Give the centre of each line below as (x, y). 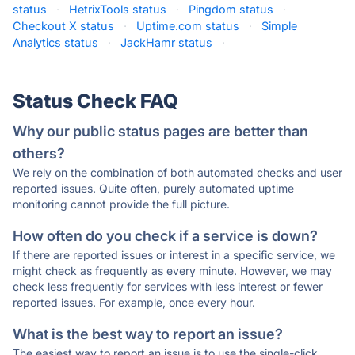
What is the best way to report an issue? (148, 334)
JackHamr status (166, 42)
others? (39, 153)
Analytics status (55, 42)
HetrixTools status (118, 9)
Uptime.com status (188, 26)
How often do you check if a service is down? (165, 236)
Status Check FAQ (95, 101)
